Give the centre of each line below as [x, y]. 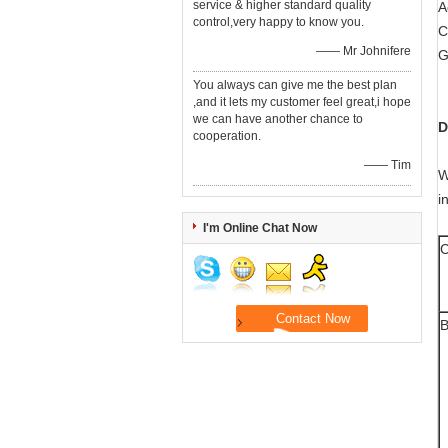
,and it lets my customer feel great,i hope [302, 102]
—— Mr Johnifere [363, 51]
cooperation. [227, 136]
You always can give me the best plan [295, 85]
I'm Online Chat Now [260, 228]
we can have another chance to [278, 119]
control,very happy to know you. [278, 22]
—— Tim [387, 165]
